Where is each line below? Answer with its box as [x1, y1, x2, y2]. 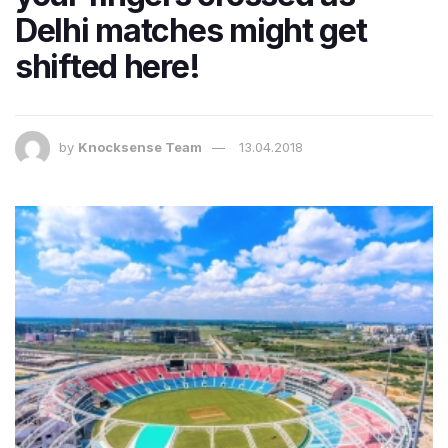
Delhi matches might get [15, 11, 367, 51]
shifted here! [15, 47, 200, 87]
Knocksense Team [78, 139, 202, 156]
